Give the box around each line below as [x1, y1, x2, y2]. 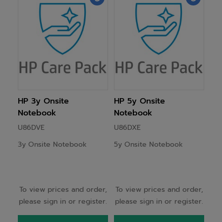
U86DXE [114, 122, 141, 133]
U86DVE [18, 122, 45, 133]
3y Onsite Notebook [18, 139, 87, 150]
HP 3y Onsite [18, 95, 69, 107]
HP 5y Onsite [114, 95, 165, 107]
